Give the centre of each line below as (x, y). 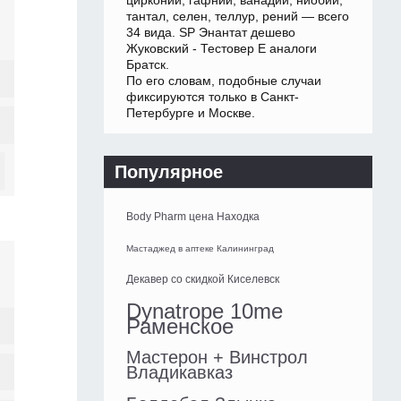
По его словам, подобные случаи (224, 81)
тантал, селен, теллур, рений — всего (238, 17)
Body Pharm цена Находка (193, 217)
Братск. (148, 65)
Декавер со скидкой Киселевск (203, 280)
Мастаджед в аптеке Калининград (200, 249)
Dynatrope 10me (205, 311)
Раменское (180, 327)
